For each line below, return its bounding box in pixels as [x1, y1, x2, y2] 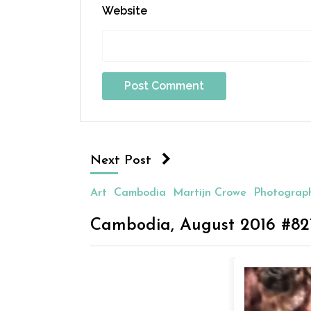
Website [102, 4, 147, 18]
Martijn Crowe [173, 187, 246, 199]
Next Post [90, 154, 151, 168]
